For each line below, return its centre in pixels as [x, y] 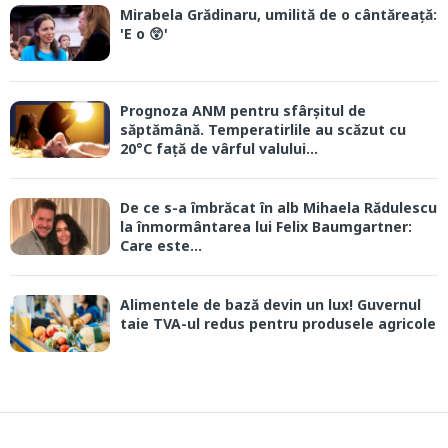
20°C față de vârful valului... [219, 149]
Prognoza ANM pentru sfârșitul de [243, 111]
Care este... [161, 246]
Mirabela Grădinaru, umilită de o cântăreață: [278, 15]
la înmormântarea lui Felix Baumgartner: [266, 227]
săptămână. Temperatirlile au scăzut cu [263, 130]
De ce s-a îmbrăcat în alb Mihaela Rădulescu [278, 208]
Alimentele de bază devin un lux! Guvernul [270, 305]
